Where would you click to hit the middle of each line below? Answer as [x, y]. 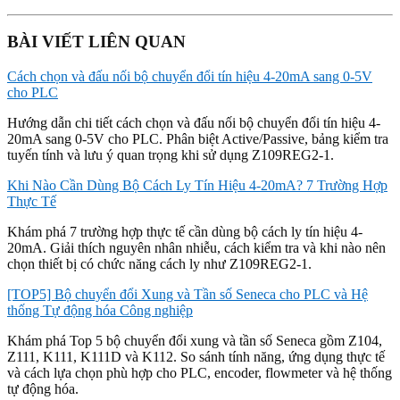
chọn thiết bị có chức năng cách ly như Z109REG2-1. [159, 264]
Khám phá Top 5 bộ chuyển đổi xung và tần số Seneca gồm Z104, [195, 341]
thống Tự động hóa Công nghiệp [100, 311]
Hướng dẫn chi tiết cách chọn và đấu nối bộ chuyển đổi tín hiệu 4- [194, 123]
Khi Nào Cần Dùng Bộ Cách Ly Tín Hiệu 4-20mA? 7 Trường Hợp [197, 186]
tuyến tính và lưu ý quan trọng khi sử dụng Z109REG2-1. [171, 155]
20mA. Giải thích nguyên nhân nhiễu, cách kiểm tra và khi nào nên [196, 248]
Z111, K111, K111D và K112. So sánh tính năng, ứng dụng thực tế [196, 357]
